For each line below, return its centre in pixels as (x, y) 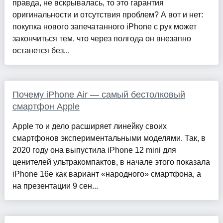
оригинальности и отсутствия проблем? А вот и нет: (108, 15)
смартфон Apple (46, 107)
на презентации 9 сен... (55, 186)
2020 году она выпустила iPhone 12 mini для (94, 150)
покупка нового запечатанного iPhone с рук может (104, 27)
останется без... (41, 51)
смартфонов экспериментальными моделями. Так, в (109, 138)
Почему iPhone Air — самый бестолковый (99, 95)
